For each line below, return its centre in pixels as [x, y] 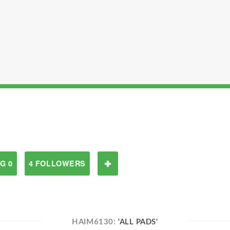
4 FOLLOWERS [57, 163]
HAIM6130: [95, 222]
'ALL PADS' [138, 222]
